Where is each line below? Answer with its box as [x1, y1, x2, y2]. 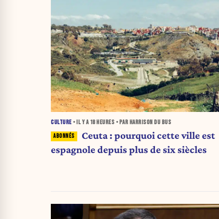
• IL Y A [71, 118, 90, 126]
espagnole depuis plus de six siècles [51, 143, 207, 155]
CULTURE [51, 118, 72, 126]
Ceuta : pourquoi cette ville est [81, 129, 215, 141]
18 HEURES [89, 118, 114, 126]
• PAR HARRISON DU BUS [114, 118, 171, 126]
